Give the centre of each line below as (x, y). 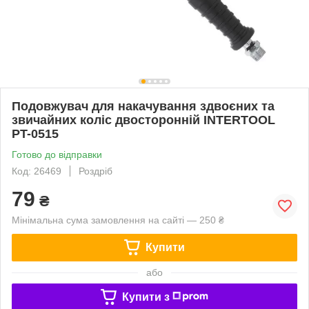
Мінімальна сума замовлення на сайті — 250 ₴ (118, 220)
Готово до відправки (57, 154)
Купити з (146, 297)
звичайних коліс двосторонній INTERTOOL (143, 120)
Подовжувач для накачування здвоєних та (143, 106)
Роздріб (96, 171)
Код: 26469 (37, 171)
